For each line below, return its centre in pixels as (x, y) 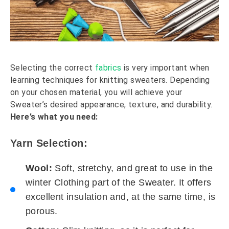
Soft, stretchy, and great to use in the (134, 168)
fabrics (108, 68)
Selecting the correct (53, 68)
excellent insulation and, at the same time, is (121, 197)
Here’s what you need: (54, 117)
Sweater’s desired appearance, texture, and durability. (111, 105)
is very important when (165, 68)
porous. (42, 211)
